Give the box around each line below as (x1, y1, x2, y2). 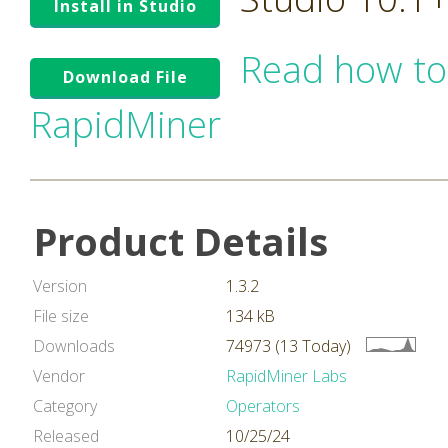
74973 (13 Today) (226, 335, 351, 357)
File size (33, 305, 89, 327)
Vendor (33, 365, 85, 387)
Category (33, 395, 97, 417)
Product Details (34, 215, 328, 267)
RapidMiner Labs (226, 365, 347, 387)
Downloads (33, 335, 115, 357)
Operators (226, 395, 300, 417)
